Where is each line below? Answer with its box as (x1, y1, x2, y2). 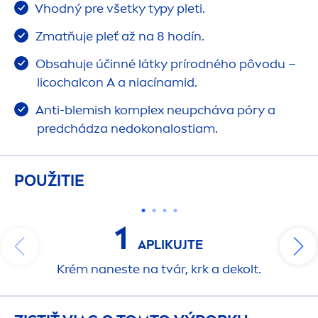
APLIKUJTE (135, 236, 203, 253)
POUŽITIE (14, 170, 84, 190)
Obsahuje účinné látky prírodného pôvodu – (33, 55, 296, 72)
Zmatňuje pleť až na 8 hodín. (33, 28, 204, 44)
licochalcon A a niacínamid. (37, 74, 197, 90)
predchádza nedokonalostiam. (37, 120, 218, 136)
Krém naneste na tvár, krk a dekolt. (57, 261, 261, 277)
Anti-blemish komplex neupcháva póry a (33, 102, 275, 118)
